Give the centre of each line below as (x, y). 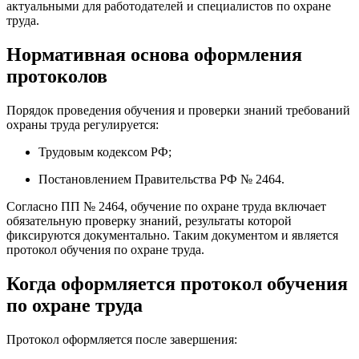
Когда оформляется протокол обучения (177, 283)
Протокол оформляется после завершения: (122, 339)
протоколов (57, 76)
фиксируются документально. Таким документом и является (172, 235)
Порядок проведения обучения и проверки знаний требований (178, 110)
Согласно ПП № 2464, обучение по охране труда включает (166, 206)
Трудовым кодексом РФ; (105, 151)
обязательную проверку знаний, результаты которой (149, 220)
